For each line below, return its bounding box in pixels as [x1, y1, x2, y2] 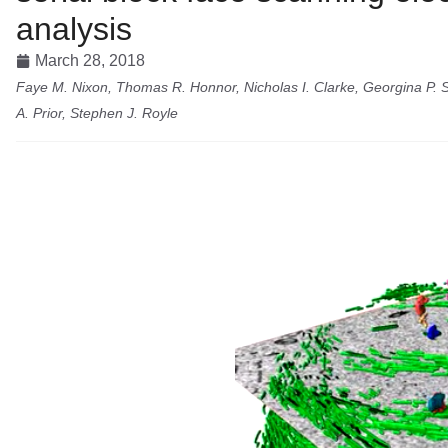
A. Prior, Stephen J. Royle [16, 104, 178, 121]
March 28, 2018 [35, 51, 145, 69]
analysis [16, 10, 132, 47]
